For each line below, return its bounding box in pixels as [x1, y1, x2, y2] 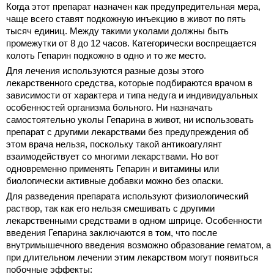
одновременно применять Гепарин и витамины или [6, 163, 219, 174]
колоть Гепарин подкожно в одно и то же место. [6, 50, 206, 61]
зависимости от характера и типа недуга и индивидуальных [6, 90, 258, 101]
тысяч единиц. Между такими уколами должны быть [6, 26, 229, 37]
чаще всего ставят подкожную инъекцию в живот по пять [6, 13, 246, 24]
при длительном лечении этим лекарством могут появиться [6, 252, 258, 263]
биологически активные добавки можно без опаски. [6, 176, 223, 187]
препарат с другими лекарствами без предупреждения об [6, 127, 249, 138]
